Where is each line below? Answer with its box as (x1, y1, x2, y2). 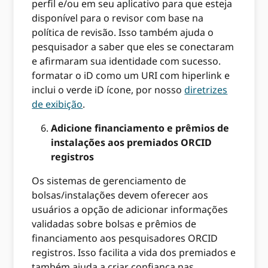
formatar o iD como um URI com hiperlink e (32, 68, 230, 82)
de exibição (32, 97, 83, 111)
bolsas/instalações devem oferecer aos (32, 188, 209, 202)
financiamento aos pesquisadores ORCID (32, 231, 218, 245)
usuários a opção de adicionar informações (32, 202, 229, 216)
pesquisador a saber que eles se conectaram (32, 39, 234, 53)
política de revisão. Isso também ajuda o (32, 25, 214, 39)
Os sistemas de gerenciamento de (32, 173, 187, 187)
